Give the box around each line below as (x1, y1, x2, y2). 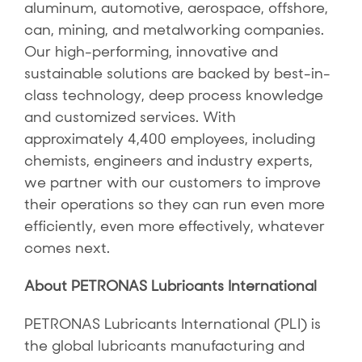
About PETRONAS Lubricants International (23, 276, 317, 296)
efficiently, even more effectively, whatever (23, 217, 325, 236)
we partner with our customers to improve (23, 173, 321, 192)
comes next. (23, 238, 110, 258)
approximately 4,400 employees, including (23, 129, 315, 149)
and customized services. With (23, 107, 236, 127)
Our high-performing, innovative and (23, 42, 278, 61)
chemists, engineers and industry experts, (23, 151, 313, 170)
